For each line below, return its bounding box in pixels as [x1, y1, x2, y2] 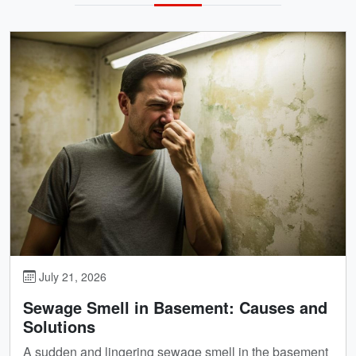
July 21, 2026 [36, 268, 106, 284]
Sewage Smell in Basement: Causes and [23, 295, 327, 319]
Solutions [23, 314, 95, 338]
